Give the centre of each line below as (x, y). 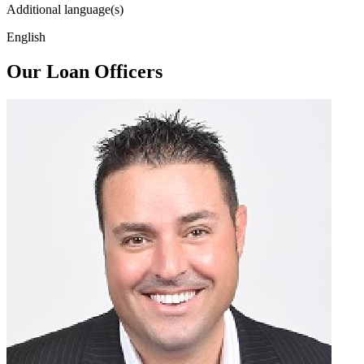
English (26, 37)
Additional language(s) (65, 9)
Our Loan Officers (84, 71)
